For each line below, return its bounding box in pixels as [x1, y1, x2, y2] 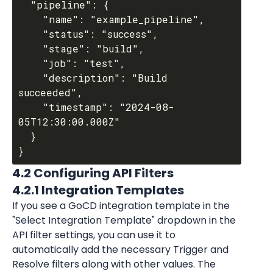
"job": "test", [18, 57, 43, 69]
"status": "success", [18, 27, 43, 40]
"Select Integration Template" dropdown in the [12, 213, 236, 227]
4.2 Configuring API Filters [12, 165, 174, 182]
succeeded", [18, 86, 83, 99]
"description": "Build [18, 71, 43, 84]
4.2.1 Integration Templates [12, 182, 184, 199]
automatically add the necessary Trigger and [12, 243, 229, 257]
